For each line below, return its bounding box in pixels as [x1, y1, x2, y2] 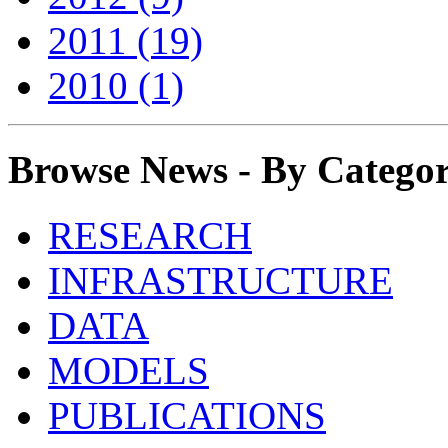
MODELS [48, 349, 209, 393]
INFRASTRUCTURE [48, 259, 393, 303]
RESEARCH [48, 214, 252, 258]
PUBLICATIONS [48, 394, 326, 438]
